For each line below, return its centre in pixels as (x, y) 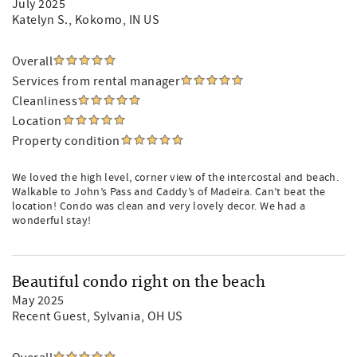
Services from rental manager (96, 81)
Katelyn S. (40, 20)
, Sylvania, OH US (135, 316)
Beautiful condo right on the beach (139, 283)
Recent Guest (49, 316)
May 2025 (38, 300)
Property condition (66, 141)
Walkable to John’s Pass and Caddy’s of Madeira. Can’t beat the (169, 192)
